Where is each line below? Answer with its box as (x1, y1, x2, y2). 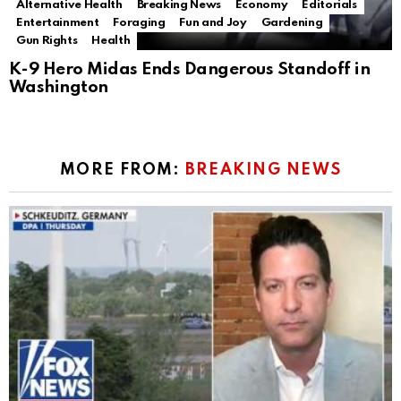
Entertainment (16, 17, 99, 30)
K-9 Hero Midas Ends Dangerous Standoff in (9, 61, 371, 79)
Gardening (260, 17, 323, 30)
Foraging (113, 17, 166, 30)
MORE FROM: (59, 162, 185, 179)
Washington (9, 79, 108, 97)
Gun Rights (16, 35, 78, 47)
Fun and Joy (179, 17, 247, 30)
